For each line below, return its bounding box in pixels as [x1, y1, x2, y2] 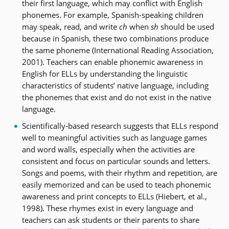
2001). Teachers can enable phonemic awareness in [21, 56, 203, 67]
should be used [158, 21, 214, 32]
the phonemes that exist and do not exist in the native [21, 91, 211, 102]
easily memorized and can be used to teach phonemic [21, 179, 211, 190]
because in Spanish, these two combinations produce [21, 33, 209, 43]
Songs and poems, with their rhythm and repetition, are [21, 167, 217, 178]
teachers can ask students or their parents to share [21, 214, 199, 225]
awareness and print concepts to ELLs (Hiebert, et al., [21, 191, 207, 201]
